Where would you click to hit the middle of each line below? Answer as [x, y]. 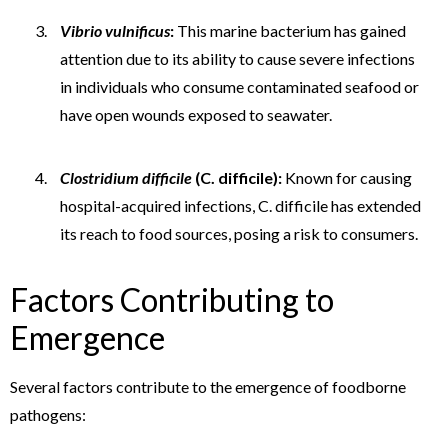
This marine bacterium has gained [290, 30]
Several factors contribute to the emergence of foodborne [208, 386]
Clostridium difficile [126, 177]
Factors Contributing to [172, 299]
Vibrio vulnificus [115, 30]
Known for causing [347, 177]
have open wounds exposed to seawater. [196, 114]
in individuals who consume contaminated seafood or [239, 86]
